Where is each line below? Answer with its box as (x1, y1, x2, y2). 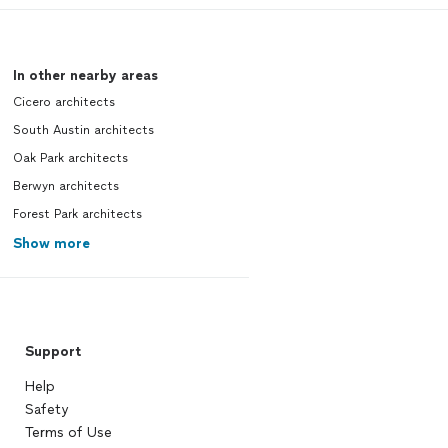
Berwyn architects (12, 179, 119, 193)
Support (24, 343, 81, 360)
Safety (24, 401, 68, 418)
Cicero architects (12, 95, 115, 109)
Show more (12, 235, 90, 252)
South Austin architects (12, 123, 154, 137)
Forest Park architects (12, 207, 142, 221)
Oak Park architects (12, 151, 128, 165)
